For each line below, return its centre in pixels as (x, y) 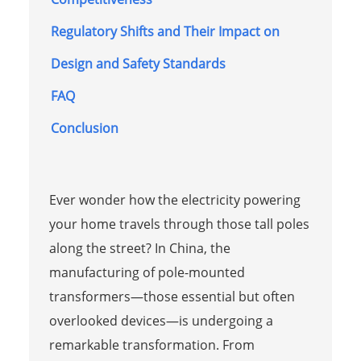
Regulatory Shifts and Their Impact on (165, 31)
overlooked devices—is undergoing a (161, 320)
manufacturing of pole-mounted (147, 272)
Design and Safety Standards (138, 63)
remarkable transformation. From (151, 344)
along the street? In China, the (139, 248)
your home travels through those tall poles (179, 224)
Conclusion (84, 128)
